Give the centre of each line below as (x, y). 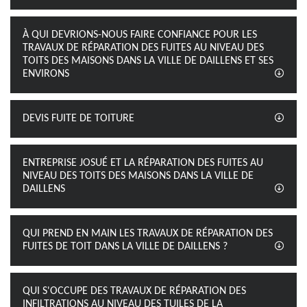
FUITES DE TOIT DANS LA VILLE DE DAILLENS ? (125, 247)
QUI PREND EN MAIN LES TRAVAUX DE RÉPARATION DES (148, 234)
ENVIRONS (46, 74)
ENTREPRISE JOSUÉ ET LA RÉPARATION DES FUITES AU (143, 163)
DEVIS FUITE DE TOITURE (78, 119)
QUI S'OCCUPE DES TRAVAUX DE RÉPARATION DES (134, 291)
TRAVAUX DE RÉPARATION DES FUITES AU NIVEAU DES (143, 48)
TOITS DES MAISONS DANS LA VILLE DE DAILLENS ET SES (148, 61)
